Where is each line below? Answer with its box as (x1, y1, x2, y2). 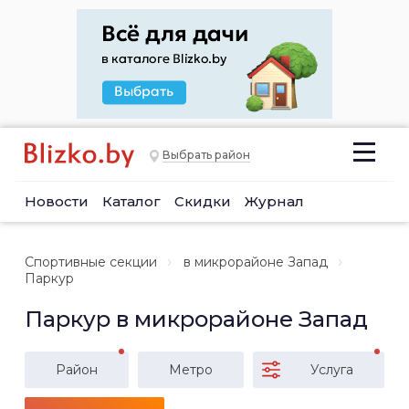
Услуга (310, 362, 353, 378)
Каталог (102, 193, 161, 210)
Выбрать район (163, 148, 250, 163)
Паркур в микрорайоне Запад (25, 306, 368, 332)
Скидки (174, 193, 231, 210)
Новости (25, 193, 89, 210)
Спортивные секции (25, 254, 157, 270)
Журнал (245, 193, 304, 210)
